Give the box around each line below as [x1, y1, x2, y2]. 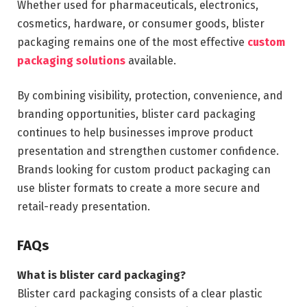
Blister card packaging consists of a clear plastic [17, 287, 262, 301]
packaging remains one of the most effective [17, 35, 247, 49]
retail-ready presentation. [17, 200, 153, 214]
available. [125, 53, 179, 67]
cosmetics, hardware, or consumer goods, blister [17, 16, 265, 30]
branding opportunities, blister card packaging [17, 108, 256, 121]
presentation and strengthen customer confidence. [17, 145, 279, 158]
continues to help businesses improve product [17, 126, 253, 140]
